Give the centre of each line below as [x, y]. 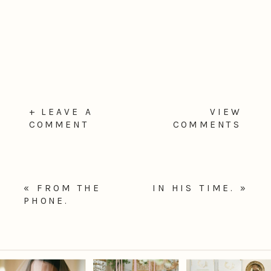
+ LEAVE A [61, 112]
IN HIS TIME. [194, 188]
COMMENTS [208, 125]
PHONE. [47, 201]
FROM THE [69, 188]
